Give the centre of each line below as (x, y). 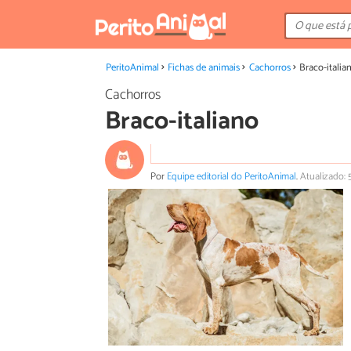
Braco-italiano (182, 122)
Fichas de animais (204, 68)
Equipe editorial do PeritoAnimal (232, 176)
